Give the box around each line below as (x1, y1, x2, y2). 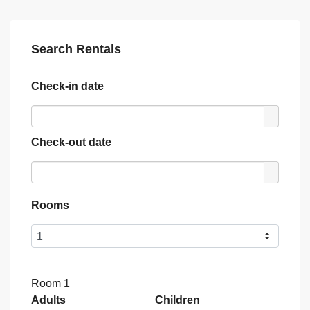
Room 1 (31, 277, 70, 290)
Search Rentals (31, 42, 121, 57)
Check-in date (31, 80, 104, 93)
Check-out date (31, 136, 111, 149)
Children (155, 294, 200, 307)
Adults (31, 294, 66, 307)
